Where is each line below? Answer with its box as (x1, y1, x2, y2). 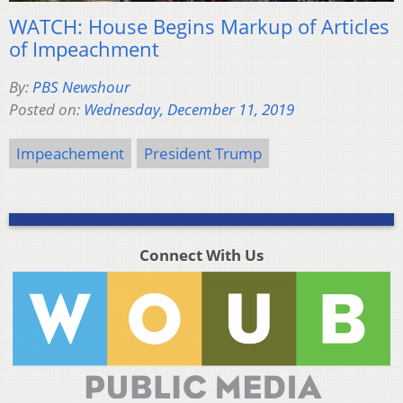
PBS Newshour (32, 76, 130, 97)
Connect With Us (139, 244, 264, 265)
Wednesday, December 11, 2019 (84, 98, 294, 120)
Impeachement (16, 142, 124, 164)
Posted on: (9, 98, 84, 120)
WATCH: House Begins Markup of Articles (9, 12, 390, 40)
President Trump (144, 142, 262, 164)
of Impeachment (9, 34, 159, 62)
